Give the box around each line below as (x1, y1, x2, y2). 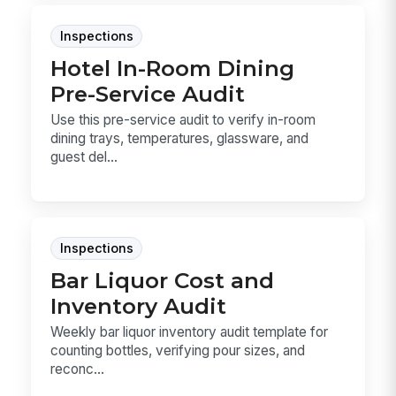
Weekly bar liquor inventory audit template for (50, 323, 329, 340)
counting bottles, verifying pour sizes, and (50, 341, 306, 359)
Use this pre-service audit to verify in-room (50, 111, 316, 129)
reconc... (50, 360, 105, 377)
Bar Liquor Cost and (50, 266, 275, 293)
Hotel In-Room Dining (50, 54, 295, 81)
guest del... (50, 148, 118, 166)
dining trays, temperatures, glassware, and (50, 130, 309, 148)
